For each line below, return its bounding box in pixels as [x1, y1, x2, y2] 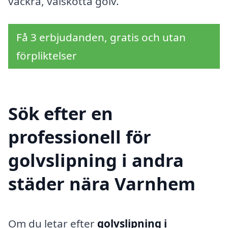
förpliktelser [16, 48, 77, 63]
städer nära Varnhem [8, 171, 195, 195]
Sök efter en [8, 101, 113, 125]
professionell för [8, 124, 151, 149]
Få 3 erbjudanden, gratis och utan [16, 30, 186, 45]
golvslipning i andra [8, 148, 184, 172]
